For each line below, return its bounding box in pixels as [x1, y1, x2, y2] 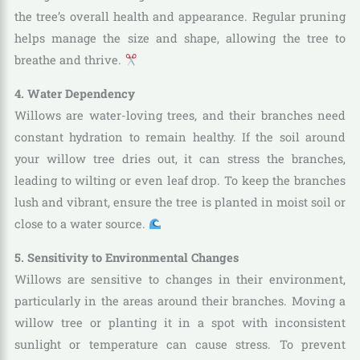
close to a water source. [14, 215, 149, 231]
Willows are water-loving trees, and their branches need [14, 107, 346, 123]
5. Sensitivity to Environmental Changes [14, 249, 239, 265]
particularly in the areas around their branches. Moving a [14, 292, 346, 309]
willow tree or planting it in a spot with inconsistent [14, 314, 346, 330]
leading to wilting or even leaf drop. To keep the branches [14, 172, 346, 188]
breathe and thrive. [14, 52, 125, 68]
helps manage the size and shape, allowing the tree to [14, 31, 346, 47]
